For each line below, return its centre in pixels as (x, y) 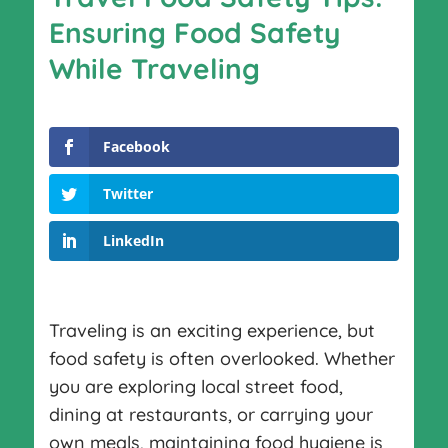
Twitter (127, 193)
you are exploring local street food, (195, 386)
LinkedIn (133, 240)
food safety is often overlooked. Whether (221, 358)
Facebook (136, 146)
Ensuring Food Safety (194, 32)
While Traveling (154, 68)
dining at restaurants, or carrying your (210, 414)
